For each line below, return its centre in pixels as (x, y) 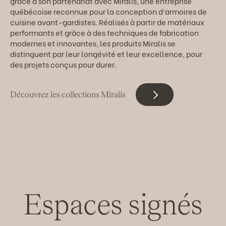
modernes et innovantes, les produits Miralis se (93, 43)
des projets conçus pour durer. (63, 64)
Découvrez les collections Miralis (68, 94)
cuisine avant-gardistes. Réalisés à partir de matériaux (107, 21)
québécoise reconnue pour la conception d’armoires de (108, 11)
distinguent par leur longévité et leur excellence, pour (106, 53)
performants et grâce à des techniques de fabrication (104, 32)
